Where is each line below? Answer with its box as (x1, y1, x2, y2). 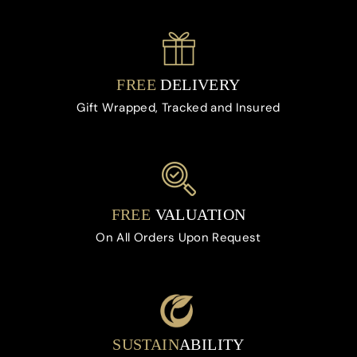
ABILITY (179, 335, 245, 354)
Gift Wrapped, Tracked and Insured (76, 100, 280, 116)
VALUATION (151, 206, 246, 224)
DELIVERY (155, 76, 241, 94)
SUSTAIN (112, 335, 179, 354)
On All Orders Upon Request (96, 229, 261, 246)
